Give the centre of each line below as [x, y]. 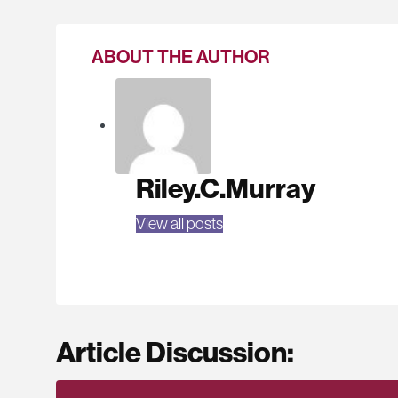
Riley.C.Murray [225, 188]
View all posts [179, 223]
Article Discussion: [175, 352]
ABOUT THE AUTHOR [180, 57]
